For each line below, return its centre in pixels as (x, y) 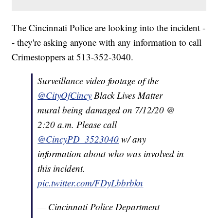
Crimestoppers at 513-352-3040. (73, 57)
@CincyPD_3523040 (78, 139)
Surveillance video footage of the (98, 81)
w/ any (133, 139)
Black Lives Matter (127, 95)
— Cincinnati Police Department (99, 207)
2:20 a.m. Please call (77, 125)
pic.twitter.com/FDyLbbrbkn (91, 183)
